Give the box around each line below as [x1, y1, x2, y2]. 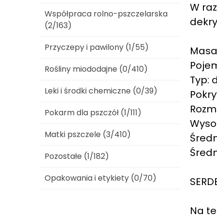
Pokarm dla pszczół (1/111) [45, 107, 141, 118]
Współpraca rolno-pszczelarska [45, 8, 168, 19]
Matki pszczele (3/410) [45, 129, 131, 140]
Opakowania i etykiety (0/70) [45, 172, 156, 184]
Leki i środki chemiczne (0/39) [45, 85, 157, 96]
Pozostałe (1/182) [45, 151, 109, 162]
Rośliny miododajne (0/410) [45, 63, 148, 75]
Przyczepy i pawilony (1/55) [45, 42, 149, 53]
